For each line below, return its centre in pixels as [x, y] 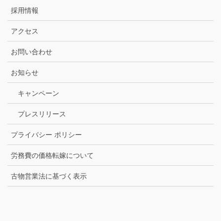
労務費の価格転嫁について [52, 156]
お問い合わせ [32, 52]
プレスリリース [42, 114]
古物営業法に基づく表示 [49, 176]
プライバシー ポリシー [46, 135]
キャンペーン [38, 93]
